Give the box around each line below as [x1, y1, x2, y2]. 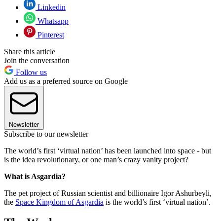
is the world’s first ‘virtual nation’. [104, 197, 211, 206]
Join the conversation [4, 56, 70, 65]
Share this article [4, 47, 55, 56]
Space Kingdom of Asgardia [15, 197, 104, 206]
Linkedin [36, 2, 66, 11]
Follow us [14, 68, 47, 76]
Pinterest [36, 30, 64, 39]
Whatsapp [36, 16, 69, 25]
